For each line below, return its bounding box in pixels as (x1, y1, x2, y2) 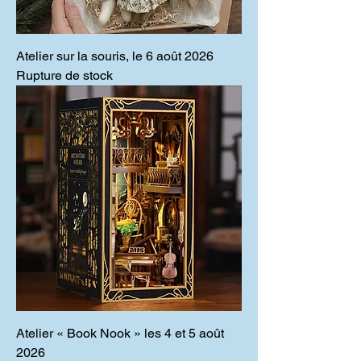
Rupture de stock (16, 68, 113, 83)
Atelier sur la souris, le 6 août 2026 (16, 48, 214, 64)
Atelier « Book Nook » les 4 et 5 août (16, 326, 224, 341)
